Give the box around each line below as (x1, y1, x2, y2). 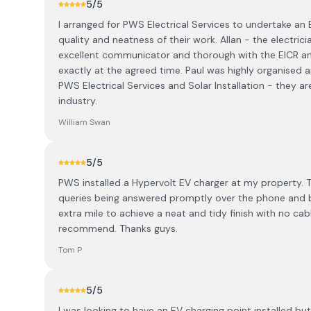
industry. (58, 94, 97, 107)
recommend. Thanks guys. (58, 222, 178, 235)
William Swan (58, 117, 110, 128)
